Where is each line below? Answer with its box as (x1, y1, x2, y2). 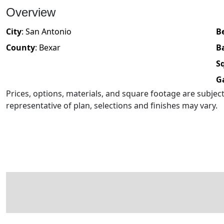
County (6, 42, 35, 53)
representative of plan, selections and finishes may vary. (6, 100, 217, 111)
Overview (6, 5, 55, 19)
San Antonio (25, 26, 71, 37)
